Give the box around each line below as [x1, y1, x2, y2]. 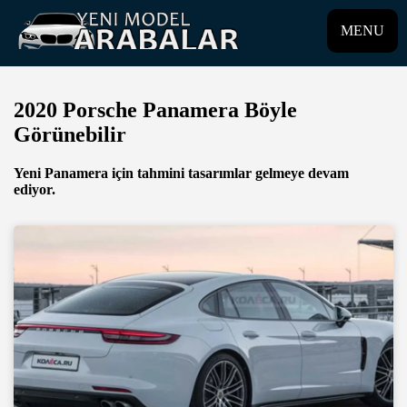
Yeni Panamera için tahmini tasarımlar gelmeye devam [14, 164, 349, 181]
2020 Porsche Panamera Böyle [14, 97, 297, 122]
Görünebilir [14, 122, 126, 146]
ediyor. [14, 181, 55, 197]
